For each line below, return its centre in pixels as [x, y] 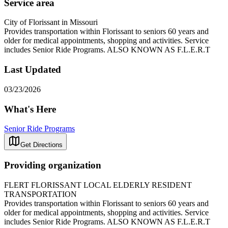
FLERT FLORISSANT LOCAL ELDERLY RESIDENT [98, 185]
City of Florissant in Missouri [51, 22]
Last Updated [33, 70]
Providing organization [53, 165]
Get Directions [41, 145]
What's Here [30, 109]
